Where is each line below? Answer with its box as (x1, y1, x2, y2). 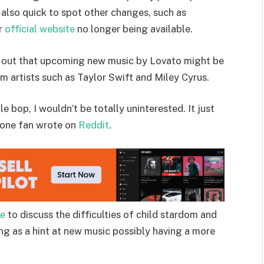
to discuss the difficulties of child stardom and (5, 208, 217, 220)
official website (5, 23, 75, 35)
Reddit (78, 119, 109, 131)
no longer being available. (75, 23, 193, 35)
